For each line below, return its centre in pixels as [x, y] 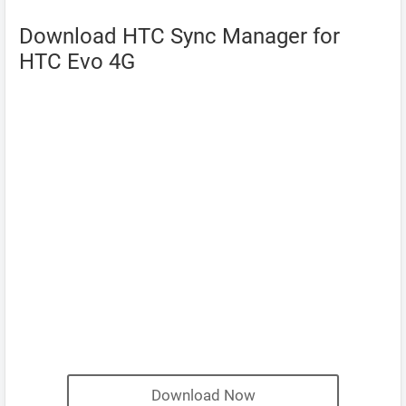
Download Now [203, 395]
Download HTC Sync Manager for [179, 36]
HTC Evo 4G [77, 62]
